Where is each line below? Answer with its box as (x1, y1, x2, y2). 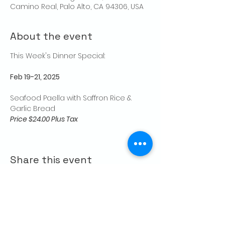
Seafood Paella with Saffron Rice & (10, 93, 134, 103)
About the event (10, 30, 92, 43)
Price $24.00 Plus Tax (10, 114, 78, 125)
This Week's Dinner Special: (10, 51, 107, 61)
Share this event (10, 153, 92, 167)
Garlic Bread (10, 103, 55, 114)
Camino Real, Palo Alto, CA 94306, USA (10, 2, 144, 12)
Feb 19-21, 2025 (10, 72, 60, 82)
